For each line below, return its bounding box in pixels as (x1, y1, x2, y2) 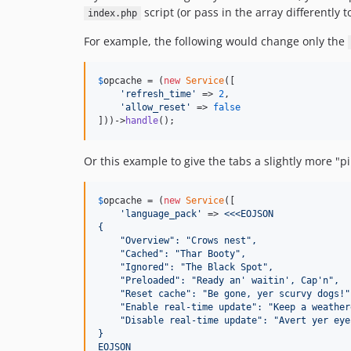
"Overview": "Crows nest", (98, 235, 257, 246)
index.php (87, 8, 137, 19)
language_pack (125, 208, 197, 219)
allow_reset (125, 102, 186, 113)
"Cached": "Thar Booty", (98, 248, 246, 259)
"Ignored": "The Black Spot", (98, 262, 273, 273)
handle (125, 115, 158, 126)
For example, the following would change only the (84, 34, 348, 49)
